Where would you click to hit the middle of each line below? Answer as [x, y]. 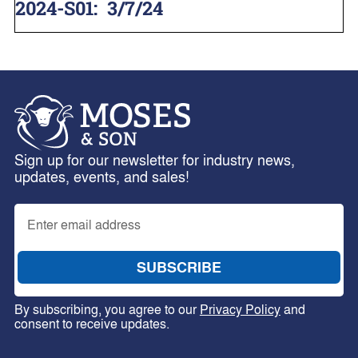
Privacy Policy [240, 309]
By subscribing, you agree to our [107, 309]
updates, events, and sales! [101, 177]
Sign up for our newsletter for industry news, [154, 160]
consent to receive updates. [91, 324]
